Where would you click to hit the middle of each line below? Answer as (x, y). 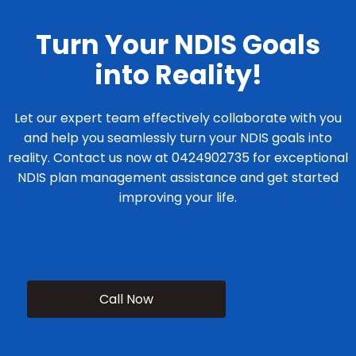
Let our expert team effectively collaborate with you (178, 118)
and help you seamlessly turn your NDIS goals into (178, 137)
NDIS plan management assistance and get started (178, 177)
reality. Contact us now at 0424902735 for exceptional (178, 157)
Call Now (126, 299)
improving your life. (178, 197)
